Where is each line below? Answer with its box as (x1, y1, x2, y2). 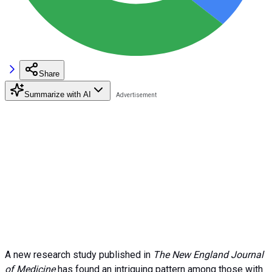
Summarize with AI (24, 89, 91, 99)
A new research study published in (5, 248, 153, 260)
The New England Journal (153, 248, 263, 260)
